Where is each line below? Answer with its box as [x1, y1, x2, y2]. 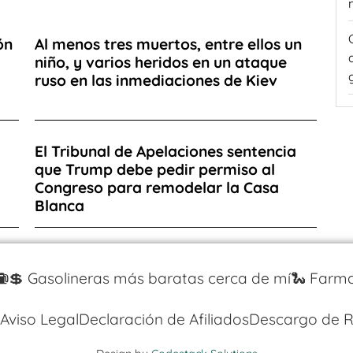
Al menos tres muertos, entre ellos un [35, 34, 302, 54]
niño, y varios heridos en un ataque [35, 52, 287, 72]
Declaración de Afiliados [78, 309, 249, 329]
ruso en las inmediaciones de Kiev [35, 70, 277, 90]
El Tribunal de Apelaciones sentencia [35, 141, 296, 161]
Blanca [35, 195, 84, 215]
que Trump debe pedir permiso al [35, 159, 275, 179]
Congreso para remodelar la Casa [35, 177, 279, 197]
